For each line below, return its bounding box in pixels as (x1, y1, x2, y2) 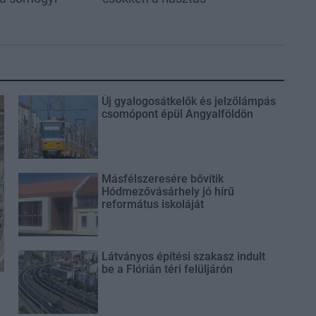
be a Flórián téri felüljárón (101, 262, 233, 276)
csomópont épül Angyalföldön (101, 107, 253, 121)
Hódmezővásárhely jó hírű (101, 184, 234, 198)
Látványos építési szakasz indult (101, 249, 265, 263)
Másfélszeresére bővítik (101, 171, 224, 186)
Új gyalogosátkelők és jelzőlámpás (101, 94, 276, 108)
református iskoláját (101, 197, 204, 211)
